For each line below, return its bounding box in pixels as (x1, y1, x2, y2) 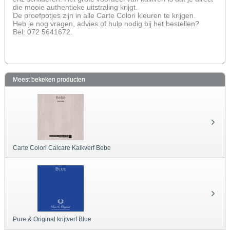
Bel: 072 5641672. (13, 28, 72, 36)
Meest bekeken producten (13, 76, 85, 84)
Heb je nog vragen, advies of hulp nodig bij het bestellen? (13, 20, 199, 28)
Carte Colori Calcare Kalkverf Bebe (13, 144, 111, 151)
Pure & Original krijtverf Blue (13, 215, 91, 223)
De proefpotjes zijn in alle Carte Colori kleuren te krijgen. (13, 11, 196, 20)
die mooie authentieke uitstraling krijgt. (13, 3, 138, 12)
